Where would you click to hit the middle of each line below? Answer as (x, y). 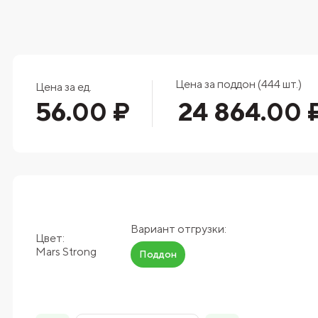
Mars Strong (66, 251)
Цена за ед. (63, 87)
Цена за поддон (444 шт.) (238, 84)
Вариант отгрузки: (178, 229)
